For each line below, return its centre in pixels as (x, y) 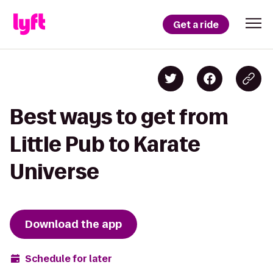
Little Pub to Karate (105, 144)
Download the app (73, 224)
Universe (55, 172)
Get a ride (196, 24)
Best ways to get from (119, 117)
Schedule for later (69, 258)
